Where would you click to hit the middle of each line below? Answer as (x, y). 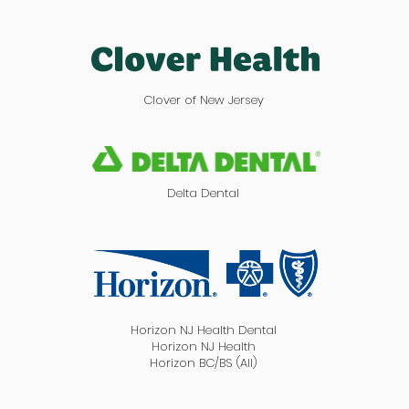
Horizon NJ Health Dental (203, 330)
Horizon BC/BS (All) (203, 363)
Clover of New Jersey (203, 100)
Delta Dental (204, 193)
